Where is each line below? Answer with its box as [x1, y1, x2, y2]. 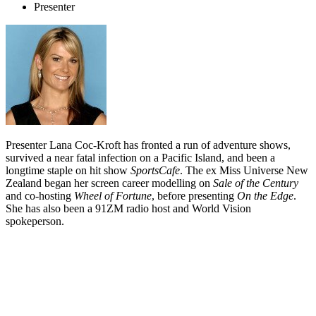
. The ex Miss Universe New [180, 164, 308, 177]
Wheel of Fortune [74, 190, 152, 202]
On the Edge [237, 190, 293, 202]
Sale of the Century [213, 177, 298, 190]
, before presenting [152, 190, 237, 202]
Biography [6, 277, 82, 296]
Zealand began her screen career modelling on [6, 177, 213, 190]
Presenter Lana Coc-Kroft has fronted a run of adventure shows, [6, 139, 291, 152]
